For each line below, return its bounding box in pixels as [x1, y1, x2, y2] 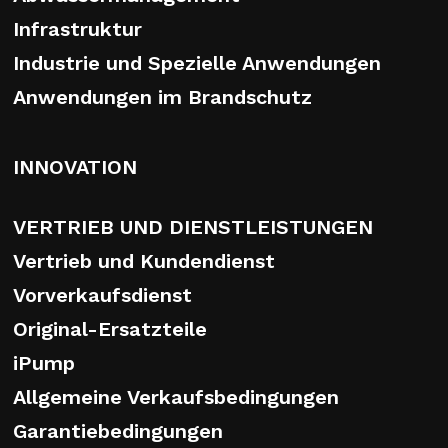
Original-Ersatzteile [13, 317, 207, 341]
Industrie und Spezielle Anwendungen [13, 51, 381, 75]
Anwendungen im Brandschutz [13, 85, 312, 109]
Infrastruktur [13, 17, 142, 41]
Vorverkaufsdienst [13, 283, 192, 307]
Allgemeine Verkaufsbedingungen [13, 385, 339, 409]
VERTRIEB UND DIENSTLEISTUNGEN [13, 215, 373, 239]
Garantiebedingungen [13, 419, 223, 443]
